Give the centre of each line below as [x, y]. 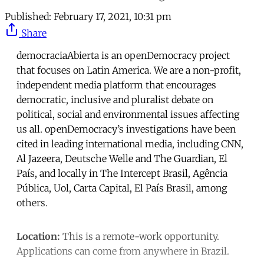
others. [32, 202]
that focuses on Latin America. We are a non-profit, [129, 70]
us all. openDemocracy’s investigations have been [126, 129]
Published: [28, 16]
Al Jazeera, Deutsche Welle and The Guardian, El [122, 158]
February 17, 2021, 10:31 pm [113, 16]
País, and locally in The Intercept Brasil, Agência [122, 173]
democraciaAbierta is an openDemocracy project [123, 55]
